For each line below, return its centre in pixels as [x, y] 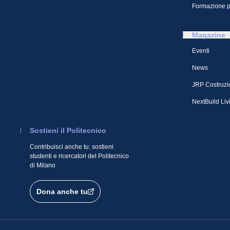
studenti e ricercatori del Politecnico [79, 156]
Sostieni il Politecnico [68, 130]
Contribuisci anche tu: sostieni [72, 147]
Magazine [209, 35]
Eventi [201, 51]
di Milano [43, 165]
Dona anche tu [62, 191]
